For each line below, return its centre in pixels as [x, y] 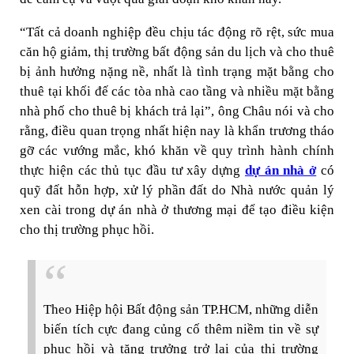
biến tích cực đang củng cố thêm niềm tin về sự [181, 330]
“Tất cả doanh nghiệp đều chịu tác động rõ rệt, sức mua [177, 32]
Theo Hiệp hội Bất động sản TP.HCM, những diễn [181, 310]
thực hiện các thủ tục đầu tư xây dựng [132, 170]
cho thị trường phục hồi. [87, 230]
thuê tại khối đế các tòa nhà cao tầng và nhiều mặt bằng [177, 91]
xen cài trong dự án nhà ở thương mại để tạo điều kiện [177, 210]
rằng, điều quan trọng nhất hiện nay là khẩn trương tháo [177, 131]
